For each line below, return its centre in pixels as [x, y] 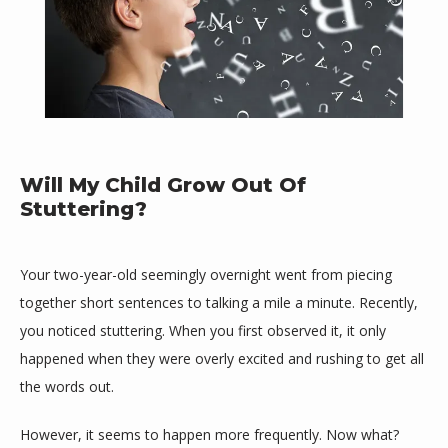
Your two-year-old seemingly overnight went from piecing [206, 274]
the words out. [69, 386]
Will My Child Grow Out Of [163, 185]
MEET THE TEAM [143, 399]
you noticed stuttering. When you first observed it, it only [203, 330]
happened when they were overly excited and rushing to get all [222, 358]
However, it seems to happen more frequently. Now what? [209, 434]
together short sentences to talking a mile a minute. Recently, [219, 302]
